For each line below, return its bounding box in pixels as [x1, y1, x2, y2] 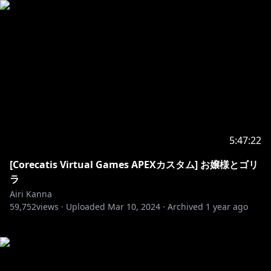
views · [36, 201, 64, 212]
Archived [168, 201, 203, 212]
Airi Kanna [10, 188, 52, 200]
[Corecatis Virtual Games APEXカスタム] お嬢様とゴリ [10, 158, 258, 171]
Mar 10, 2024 [108, 201, 160, 212]
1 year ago [206, 201, 248, 212]
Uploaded [66, 201, 105, 212]
